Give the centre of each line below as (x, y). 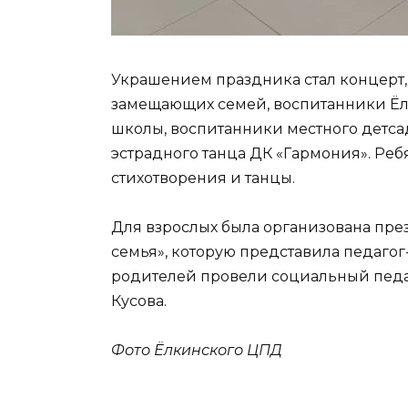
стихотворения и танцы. (203, 178)
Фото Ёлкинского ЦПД (197, 351)
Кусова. (139, 301)
